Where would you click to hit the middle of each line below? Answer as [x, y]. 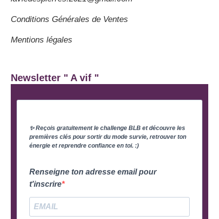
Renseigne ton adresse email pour [93, 172]
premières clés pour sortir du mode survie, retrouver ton [108, 137]
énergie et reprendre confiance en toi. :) [84, 145]
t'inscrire [46, 184]
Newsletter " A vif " [55, 77]
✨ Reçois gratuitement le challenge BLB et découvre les [108, 128]
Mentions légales [42, 40]
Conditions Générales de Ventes [70, 19]
